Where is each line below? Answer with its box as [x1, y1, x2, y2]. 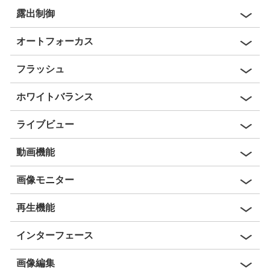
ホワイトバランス [16, 90, 93, 102]
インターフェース [16, 229, 93, 241]
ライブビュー [16, 118, 74, 130]
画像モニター [16, 174, 74, 186]
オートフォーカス [16, 35, 93, 47]
